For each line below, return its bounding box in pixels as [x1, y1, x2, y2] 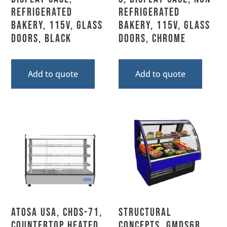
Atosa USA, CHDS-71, [11, 205, 103, 219]
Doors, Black [11, 31, 72, 46]
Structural [119, 205, 172, 219]
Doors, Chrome [119, 31, 186, 46]
